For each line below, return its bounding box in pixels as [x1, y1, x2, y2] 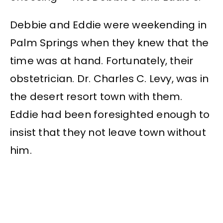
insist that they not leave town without [10, 125, 206, 140]
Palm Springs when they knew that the [10, 36, 209, 50]
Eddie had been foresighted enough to [10, 108, 210, 122]
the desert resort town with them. [10, 90, 183, 104]
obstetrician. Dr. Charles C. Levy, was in [10, 72, 209, 86]
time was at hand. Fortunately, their [10, 54, 194, 68]
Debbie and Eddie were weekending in [10, 18, 207, 32]
